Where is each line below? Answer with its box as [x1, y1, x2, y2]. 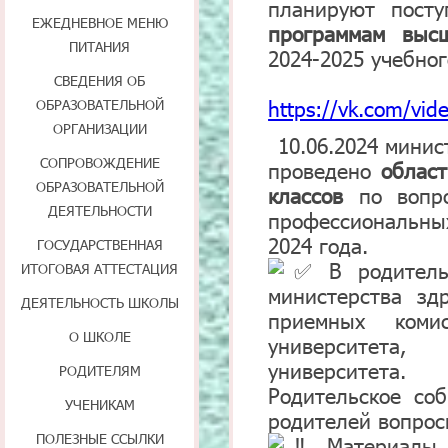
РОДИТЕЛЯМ [58, 362, 141, 379]
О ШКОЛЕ [68, 328, 131, 345]
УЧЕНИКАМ [64, 396, 135, 413]
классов [268, 182, 359, 208]
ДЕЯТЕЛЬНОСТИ [47, 202, 152, 219]
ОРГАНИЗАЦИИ [52, 120, 147, 137]
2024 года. [268, 232, 369, 258]
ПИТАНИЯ [69, 38, 131, 55]
